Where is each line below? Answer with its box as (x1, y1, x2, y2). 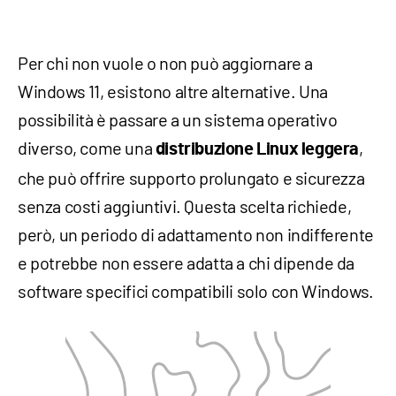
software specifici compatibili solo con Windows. (18, 280, 374, 302)
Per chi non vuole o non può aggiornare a (18, 52, 314, 74)
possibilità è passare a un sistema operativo (18, 109, 338, 131)
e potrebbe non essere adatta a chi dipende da (18, 252, 355, 274)
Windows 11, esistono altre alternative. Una (18, 80, 328, 103)
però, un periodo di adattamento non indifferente (18, 224, 374, 246)
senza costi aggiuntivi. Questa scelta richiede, (18, 195, 352, 217)
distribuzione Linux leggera (155, 141, 360, 159)
